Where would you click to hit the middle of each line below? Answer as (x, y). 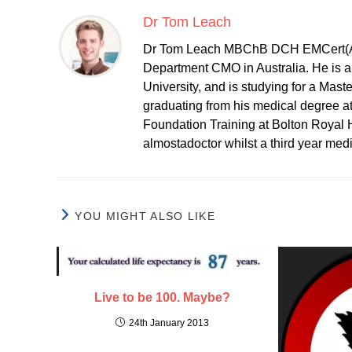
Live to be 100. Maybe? (163, 297)
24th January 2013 (169, 323)
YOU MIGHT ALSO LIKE (145, 216)
